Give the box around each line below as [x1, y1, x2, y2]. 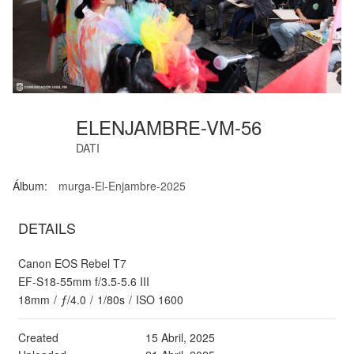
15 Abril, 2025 [145, 330, 215, 346]
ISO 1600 [136, 292, 183, 308]
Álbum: [13, 178, 47, 194]
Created [18, 330, 58, 346]
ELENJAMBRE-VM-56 [76, 113, 267, 141]
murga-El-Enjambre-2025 [58, 178, 186, 194]
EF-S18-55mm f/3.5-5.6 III [18, 273, 149, 290]
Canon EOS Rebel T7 [18, 255, 126, 272]
